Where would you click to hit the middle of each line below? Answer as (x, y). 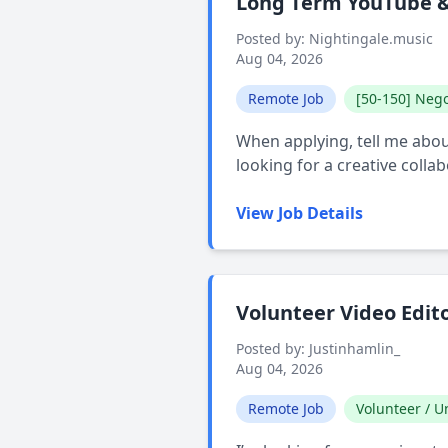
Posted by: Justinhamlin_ (318, 348)
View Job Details (299, 213)
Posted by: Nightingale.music (334, 38)
